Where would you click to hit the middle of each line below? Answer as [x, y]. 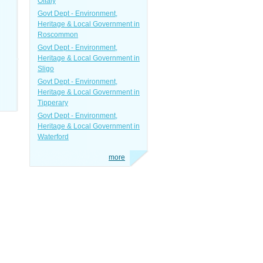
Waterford [53, 137]
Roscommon [58, 35]
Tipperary [53, 103]
